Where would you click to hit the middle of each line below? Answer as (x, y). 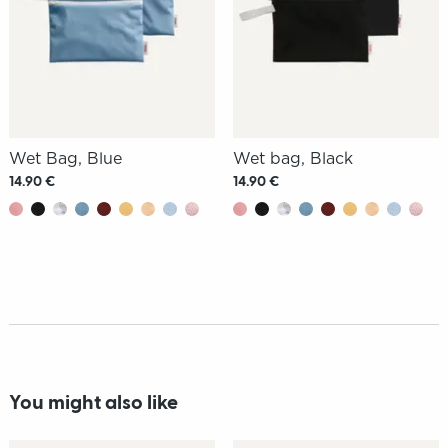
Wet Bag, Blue (65, 159)
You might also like (93, 403)
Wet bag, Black (292, 159)
